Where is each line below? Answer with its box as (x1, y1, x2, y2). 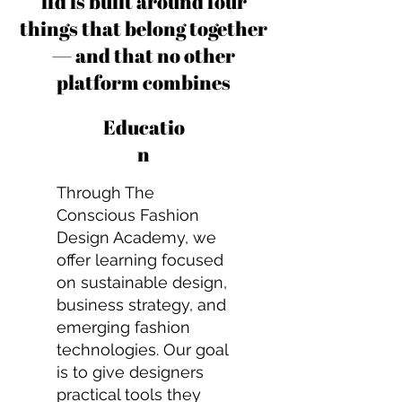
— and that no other (52, 42, 235, 68)
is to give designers (57, 363, 204, 381)
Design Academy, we (57, 228, 216, 247)
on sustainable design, (57, 273, 227, 292)
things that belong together (20, 15, 267, 41)
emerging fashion (57, 318, 190, 336)
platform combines (57, 69, 231, 95)
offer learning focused (57, 250, 223, 269)
